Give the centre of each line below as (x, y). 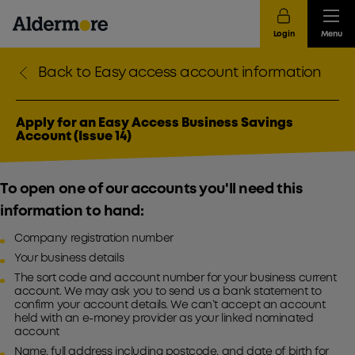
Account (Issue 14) (74, 137)
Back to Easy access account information (180, 73)
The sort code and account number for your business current (176, 278)
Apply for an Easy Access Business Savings (155, 123)
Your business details (69, 258)
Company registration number (94, 239)
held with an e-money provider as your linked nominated (164, 319)
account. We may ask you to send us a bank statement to (168, 292)
